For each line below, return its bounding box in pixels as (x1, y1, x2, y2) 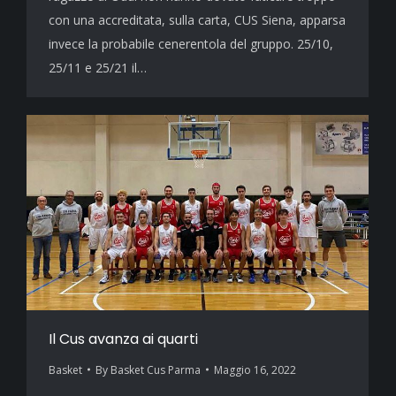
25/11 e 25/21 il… (49, 59, 147, 77)
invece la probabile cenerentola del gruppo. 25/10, (49, 35, 333, 53)
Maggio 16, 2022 (214, 362, 296, 377)
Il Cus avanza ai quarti (49, 328, 198, 349)
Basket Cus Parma (110, 362, 201, 377)
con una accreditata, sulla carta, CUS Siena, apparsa (49, 11, 346, 29)
